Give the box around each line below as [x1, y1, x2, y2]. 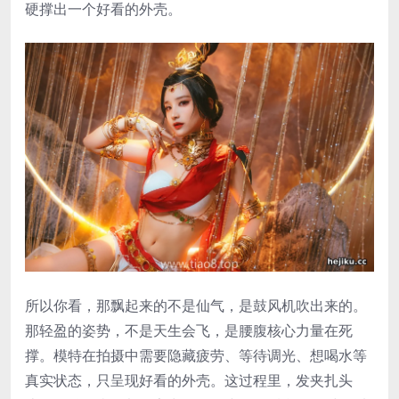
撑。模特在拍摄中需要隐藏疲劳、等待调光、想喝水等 [25, 346, 367, 366]
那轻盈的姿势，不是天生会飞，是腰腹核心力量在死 [25, 321, 353, 341]
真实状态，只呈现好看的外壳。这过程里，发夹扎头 [25, 370, 353, 391]
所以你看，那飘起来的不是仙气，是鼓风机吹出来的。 [25, 296, 367, 316]
